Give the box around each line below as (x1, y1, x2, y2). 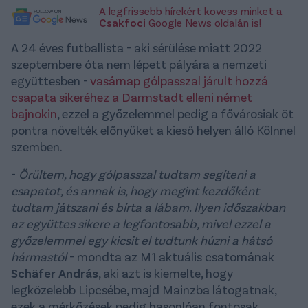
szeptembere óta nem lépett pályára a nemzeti (11, 56, 267, 72)
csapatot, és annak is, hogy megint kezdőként (11, 183, 259, 199)
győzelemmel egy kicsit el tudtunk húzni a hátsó (11, 232, 272, 248)
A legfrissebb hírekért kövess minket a (99, 4, 283, 18)
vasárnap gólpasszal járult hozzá (90, 73, 268, 89)
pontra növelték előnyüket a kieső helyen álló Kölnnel (11, 122, 296, 138)
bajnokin (11, 106, 57, 122)
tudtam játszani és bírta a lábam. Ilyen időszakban (11, 199, 285, 215)
